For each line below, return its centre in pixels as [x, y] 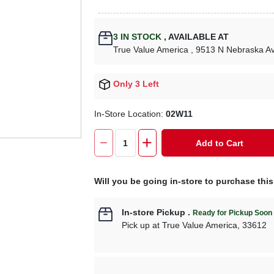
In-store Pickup [154, 213]
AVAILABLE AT [198, 37]
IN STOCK [140, 37]
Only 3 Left [136, 84]
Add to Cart [220, 143]
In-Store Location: [130, 114]
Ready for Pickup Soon [233, 213]
